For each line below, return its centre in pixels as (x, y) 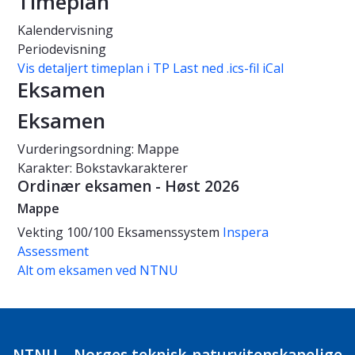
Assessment (53, 252)
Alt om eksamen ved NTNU (98, 271)
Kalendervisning (65, 31)
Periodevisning (62, 50)
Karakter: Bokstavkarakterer (103, 168)
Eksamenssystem (170, 233)
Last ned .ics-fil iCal (228, 69)
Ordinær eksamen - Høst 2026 (128, 187)
